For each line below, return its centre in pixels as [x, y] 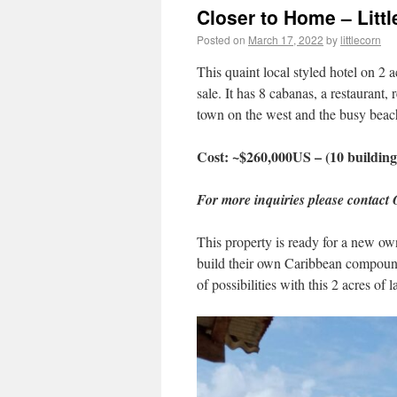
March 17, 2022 [286, 39]
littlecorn [361, 39]
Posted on [221, 39]
